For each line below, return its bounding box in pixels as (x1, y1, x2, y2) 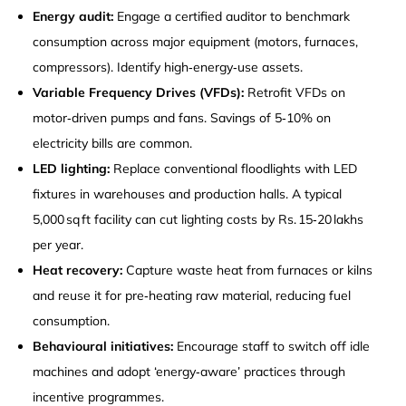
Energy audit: (33, 7, 114, 24)
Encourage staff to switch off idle (173, 337, 371, 354)
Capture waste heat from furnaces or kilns (122, 261, 373, 278)
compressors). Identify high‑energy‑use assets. (33, 58, 304, 75)
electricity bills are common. (33, 134, 193, 151)
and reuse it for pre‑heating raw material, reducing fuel (33, 286, 352, 304)
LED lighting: (33, 159, 111, 177)
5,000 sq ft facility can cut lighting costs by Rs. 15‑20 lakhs (33, 210, 364, 227)
